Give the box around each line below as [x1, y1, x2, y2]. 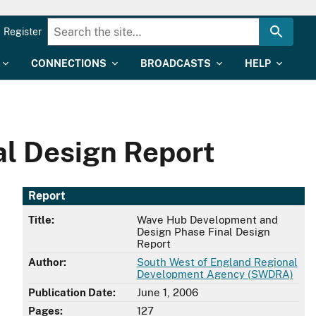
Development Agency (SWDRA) [136, 268, 293, 281]
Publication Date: [28, 286, 116, 299]
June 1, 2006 [136, 286, 198, 299]
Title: [28, 214, 54, 226]
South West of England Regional [136, 256, 298, 269]
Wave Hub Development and [136, 214, 278, 226]
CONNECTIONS [31, 58, 107, 69]
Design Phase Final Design [136, 226, 270, 238]
